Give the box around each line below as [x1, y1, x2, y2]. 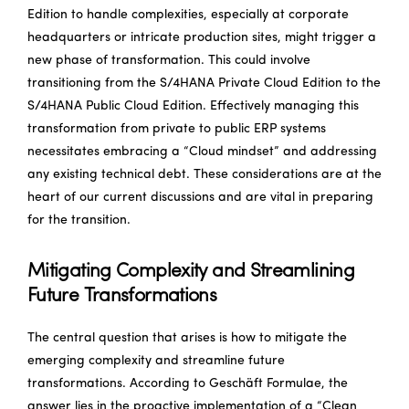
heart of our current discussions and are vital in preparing [27, 190, 373, 204]
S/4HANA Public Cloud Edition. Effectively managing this [27, 99, 359, 113]
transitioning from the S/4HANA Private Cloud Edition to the [27, 76, 381, 90]
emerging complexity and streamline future [27, 353, 285, 368]
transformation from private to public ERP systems [27, 121, 326, 136]
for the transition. [27, 213, 131, 227]
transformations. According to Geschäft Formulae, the [27, 376, 348, 391]
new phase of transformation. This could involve [27, 53, 310, 68]
